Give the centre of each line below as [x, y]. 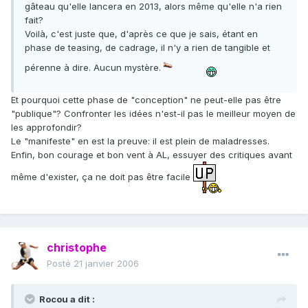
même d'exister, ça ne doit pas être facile [102, 176]
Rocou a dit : [67, 299]
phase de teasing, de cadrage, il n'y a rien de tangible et [147, 48]
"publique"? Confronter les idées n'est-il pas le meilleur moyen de [153, 114]
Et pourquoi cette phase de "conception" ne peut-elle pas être [146, 100]
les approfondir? [46, 128]
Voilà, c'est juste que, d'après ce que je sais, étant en [141, 34]
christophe [77, 248]
